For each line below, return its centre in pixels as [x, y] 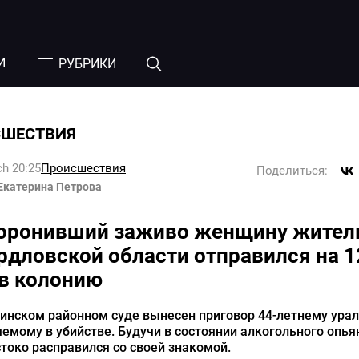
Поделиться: [292, 170]
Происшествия [83, 168]
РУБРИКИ [87, 64]
